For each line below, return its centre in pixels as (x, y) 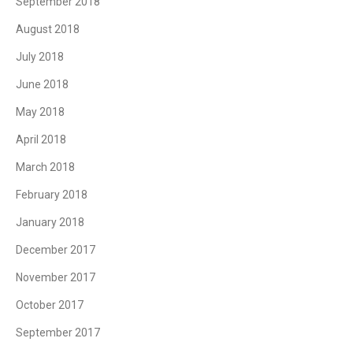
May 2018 (40, 111)
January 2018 (50, 222)
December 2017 (56, 249)
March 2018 (45, 167)
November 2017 (56, 277)
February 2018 (52, 194)
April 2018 (41, 139)
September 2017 (58, 332)
